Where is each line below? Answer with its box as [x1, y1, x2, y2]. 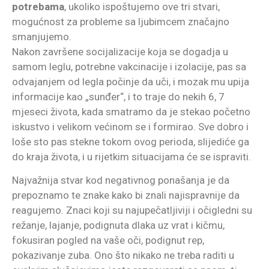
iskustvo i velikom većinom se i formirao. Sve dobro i [12, 120, 249, 133]
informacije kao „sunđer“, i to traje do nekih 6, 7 [12, 90, 225, 103]
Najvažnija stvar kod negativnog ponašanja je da [12, 174, 229, 187]
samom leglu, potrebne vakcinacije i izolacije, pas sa [12, 60, 246, 73]
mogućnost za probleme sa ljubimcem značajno [12, 15, 229, 28]
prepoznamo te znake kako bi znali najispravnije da [12, 189, 240, 202]
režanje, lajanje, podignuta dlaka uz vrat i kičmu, [12, 219, 225, 232]
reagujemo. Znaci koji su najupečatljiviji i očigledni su [12, 204, 252, 217]
